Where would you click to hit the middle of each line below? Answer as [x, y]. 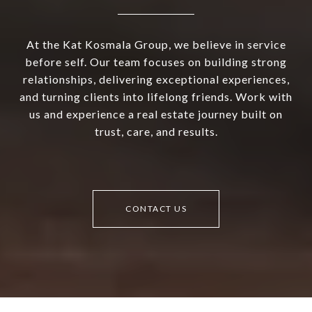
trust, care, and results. [156, 131]
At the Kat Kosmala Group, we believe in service [156, 44]
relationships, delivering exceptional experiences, [156, 79]
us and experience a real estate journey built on [156, 114]
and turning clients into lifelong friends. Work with [156, 96]
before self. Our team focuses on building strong [156, 61]
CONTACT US [156, 208]
